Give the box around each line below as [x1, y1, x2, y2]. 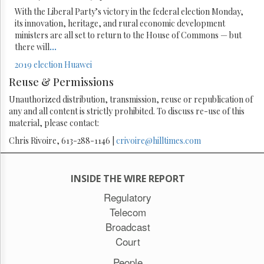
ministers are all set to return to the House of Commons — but [15, 29, 242, 41]
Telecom [109, 204, 146, 219]
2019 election [15, 58, 62, 70]
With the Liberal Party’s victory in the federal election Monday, [15, 5, 243, 17]
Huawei [64, 58, 92, 70]
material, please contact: [9, 117, 99, 128]
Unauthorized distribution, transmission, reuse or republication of [9, 93, 253, 105]
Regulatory [104, 189, 151, 204]
